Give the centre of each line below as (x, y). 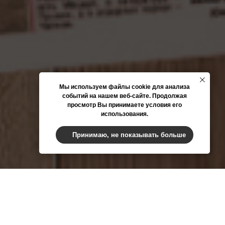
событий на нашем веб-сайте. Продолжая (125, 96)
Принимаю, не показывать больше (129, 135)
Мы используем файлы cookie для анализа (125, 87)
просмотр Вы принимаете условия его (125, 105)
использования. (125, 114)
